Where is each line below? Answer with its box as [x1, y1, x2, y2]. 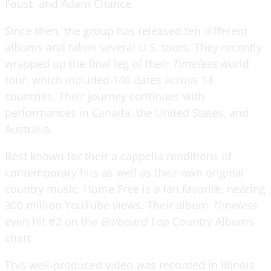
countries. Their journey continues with [5, 88, 204, 103]
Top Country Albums [147, 214, 254, 229]
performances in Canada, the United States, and [5, 105, 249, 120]
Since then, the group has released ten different [5, 23, 247, 38]
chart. [5, 230, 34, 245]
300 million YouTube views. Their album [5, 197, 212, 212]
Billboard [100, 214, 147, 229]
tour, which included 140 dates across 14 [5, 72, 213, 87]
